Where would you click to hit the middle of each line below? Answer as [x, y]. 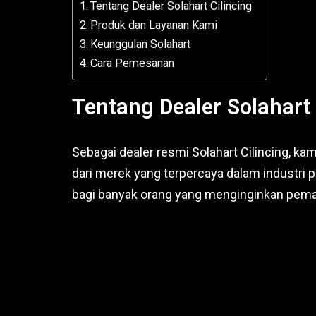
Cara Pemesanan [133, 63]
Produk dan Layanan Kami [154, 25]
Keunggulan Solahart [141, 44]
